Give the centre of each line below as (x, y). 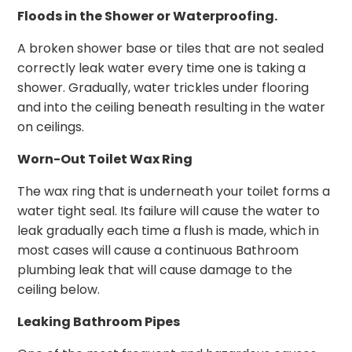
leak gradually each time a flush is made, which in (169, 231)
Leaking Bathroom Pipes (99, 322)
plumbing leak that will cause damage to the (155, 270)
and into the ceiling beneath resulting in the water (172, 108)
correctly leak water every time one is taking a (162, 68)
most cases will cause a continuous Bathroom (158, 251)
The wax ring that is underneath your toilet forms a (174, 192)
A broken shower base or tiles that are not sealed (171, 49)
